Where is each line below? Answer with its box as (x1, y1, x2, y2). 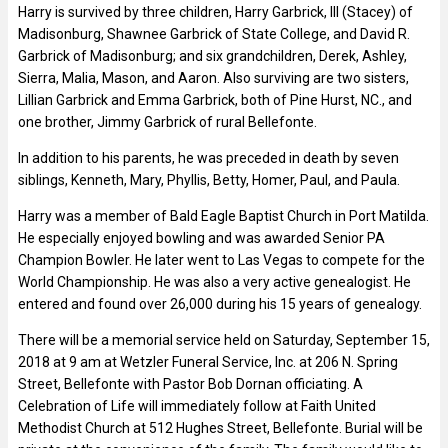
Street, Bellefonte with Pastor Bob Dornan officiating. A (18, 375, 363, 392)
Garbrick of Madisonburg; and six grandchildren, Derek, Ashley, (18, 47, 407, 64)
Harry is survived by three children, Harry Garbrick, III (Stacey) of (18, 3, 413, 20)
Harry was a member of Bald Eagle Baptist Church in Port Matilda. (18, 207, 429, 224)
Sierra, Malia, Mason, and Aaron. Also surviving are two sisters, (18, 69, 409, 86)
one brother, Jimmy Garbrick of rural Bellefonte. (18, 113, 317, 130)
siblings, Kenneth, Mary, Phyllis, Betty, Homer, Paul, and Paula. (18, 171, 400, 188)
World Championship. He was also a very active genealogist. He (18, 273, 411, 290)
